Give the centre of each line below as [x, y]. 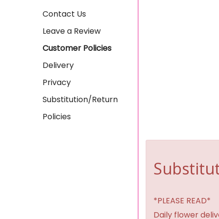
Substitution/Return [80, 99]
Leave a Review [72, 31]
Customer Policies [77, 48]
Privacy [57, 82]
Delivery [58, 65]
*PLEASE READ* [182, 201]
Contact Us [64, 14]
